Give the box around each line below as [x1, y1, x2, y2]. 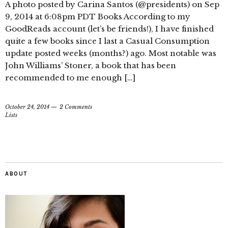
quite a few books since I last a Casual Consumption [5, 36, 210, 46]
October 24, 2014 [5, 103, 49, 110]
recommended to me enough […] [5, 73, 135, 82]
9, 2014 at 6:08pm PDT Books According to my [5, 12, 190, 21]
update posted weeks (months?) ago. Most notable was [5, 48, 216, 58]
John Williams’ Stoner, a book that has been [5, 61, 176, 70]
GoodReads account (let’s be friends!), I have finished [5, 24, 214, 34]
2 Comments [60, 103, 92, 110]
